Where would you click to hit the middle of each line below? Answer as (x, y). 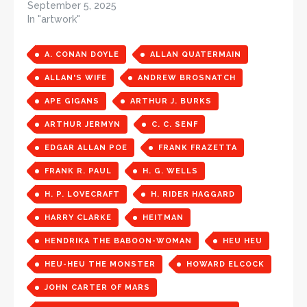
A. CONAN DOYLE (82, 54)
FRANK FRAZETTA (198, 147)
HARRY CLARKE (78, 217)
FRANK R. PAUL (78, 171)
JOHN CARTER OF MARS (97, 287)
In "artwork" (54, 19)
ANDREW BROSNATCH (187, 77)
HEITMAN (163, 217)
